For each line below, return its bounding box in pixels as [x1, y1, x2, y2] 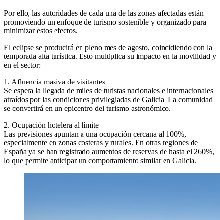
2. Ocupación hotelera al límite [4, 121, 99, 130]
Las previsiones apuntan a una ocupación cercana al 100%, [4, 130, 186, 138]
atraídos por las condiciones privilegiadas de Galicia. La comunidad [4, 95, 213, 104]
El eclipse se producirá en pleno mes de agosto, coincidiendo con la [4, 43, 212, 52]
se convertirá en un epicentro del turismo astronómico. [4, 104, 171, 113]
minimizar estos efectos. [4, 27, 78, 35]
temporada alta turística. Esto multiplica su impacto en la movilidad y [4, 52, 216, 61]
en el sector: [4, 61, 41, 70]
